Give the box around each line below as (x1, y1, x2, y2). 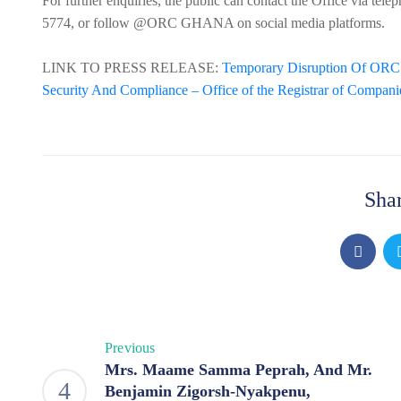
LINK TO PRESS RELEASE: (42, 60, 222, 75)
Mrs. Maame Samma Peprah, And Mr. (105, 361, 372, 379)
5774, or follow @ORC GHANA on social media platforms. (42, 15, 385, 30)
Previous (105, 340, 156, 355)
